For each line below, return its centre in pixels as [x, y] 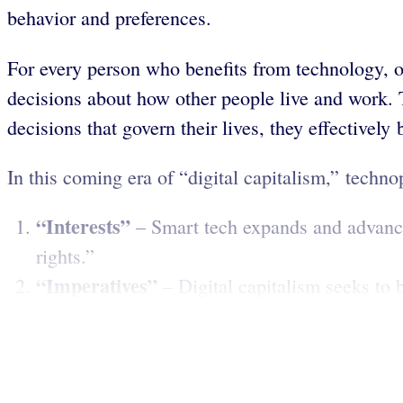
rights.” [65, 255]
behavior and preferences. [109, 18]
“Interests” [83, 226]
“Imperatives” [97, 285]
